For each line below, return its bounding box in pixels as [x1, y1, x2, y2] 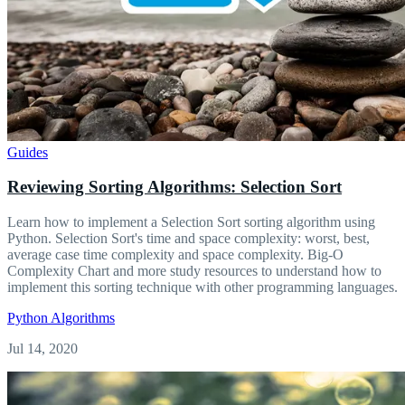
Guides [7, 144, 48, 160]
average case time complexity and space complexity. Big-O [7, 247, 344, 263]
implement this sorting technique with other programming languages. [7, 279, 398, 296]
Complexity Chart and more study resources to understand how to [7, 263, 381, 279]
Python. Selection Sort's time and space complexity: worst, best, [7, 231, 370, 247]
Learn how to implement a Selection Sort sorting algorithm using [7, 214, 375, 231]
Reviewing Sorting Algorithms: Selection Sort [7, 177, 342, 197]
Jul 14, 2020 [7, 341, 78, 357]
